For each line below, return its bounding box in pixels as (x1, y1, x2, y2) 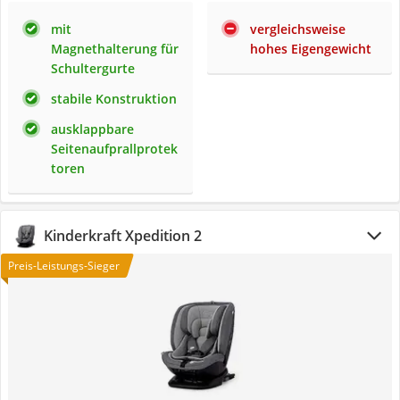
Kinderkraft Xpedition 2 (44, 226, 202, 246)
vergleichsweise (250, 21, 346, 37)
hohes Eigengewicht (250, 40, 371, 57)
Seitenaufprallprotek (51, 140, 178, 157)
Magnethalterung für (51, 40, 179, 57)
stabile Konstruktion (51, 90, 177, 107)
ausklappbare (51, 121, 134, 137)
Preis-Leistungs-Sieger (8, 258, 120, 273)
